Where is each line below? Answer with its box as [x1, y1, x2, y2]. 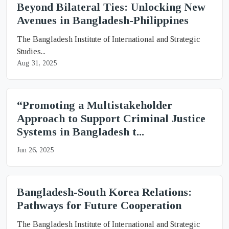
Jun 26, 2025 [17, 146, 54, 154]
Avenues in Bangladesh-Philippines [17, 14, 189, 27]
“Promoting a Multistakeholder [17, 99, 172, 111]
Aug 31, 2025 [17, 59, 57, 67]
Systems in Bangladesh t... [17, 125, 144, 138]
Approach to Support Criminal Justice [17, 112, 205, 125]
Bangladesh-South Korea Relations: [17, 186, 192, 198]
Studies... [17, 47, 45, 56]
